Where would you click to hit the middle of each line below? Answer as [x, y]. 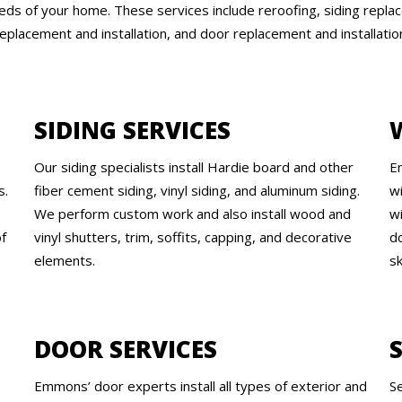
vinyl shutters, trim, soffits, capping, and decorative [192, 237]
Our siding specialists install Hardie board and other [193, 167]
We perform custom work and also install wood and [192, 214]
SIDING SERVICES [132, 131]
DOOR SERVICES [125, 349]
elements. [64, 261]
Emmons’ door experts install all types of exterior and [200, 385]
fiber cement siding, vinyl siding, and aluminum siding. [197, 191]
